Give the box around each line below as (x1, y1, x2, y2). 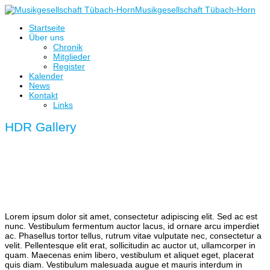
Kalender (29, 71, 63, 81)
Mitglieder (53, 52, 90, 61)
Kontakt (29, 90, 58, 100)
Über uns (29, 33, 64, 42)
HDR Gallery (5, 120, 77, 134)
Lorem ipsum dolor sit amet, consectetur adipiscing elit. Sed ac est (5, 211, 257, 221)
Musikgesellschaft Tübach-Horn (135, 5, 256, 14)
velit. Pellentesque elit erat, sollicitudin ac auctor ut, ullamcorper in (5, 240, 256, 250)
